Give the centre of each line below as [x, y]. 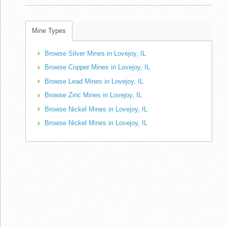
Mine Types [49, 30]
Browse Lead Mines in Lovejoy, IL [94, 81]
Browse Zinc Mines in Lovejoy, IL [93, 95]
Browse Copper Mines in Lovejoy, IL [97, 67]
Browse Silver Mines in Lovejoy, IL [95, 53]
